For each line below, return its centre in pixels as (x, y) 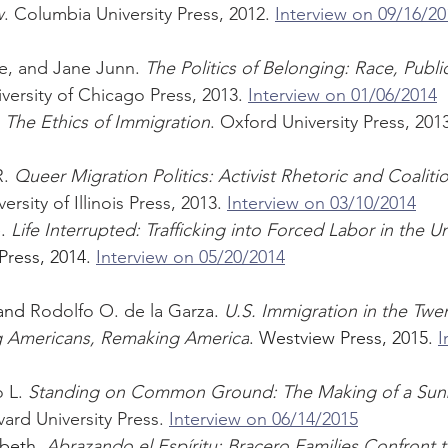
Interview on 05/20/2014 (190, 257)
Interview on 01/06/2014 (342, 95)
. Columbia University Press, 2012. (139, 14)
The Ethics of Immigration (107, 122)
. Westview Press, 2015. (343, 338)
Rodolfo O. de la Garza (122, 311)
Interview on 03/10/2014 (321, 203)
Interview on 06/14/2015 (263, 419)
